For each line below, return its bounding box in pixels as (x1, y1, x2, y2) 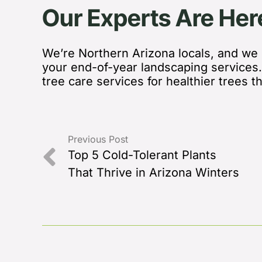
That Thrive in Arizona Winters (68, 165, 239, 180)
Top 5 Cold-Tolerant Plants (68, 147, 216, 162)
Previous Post (68, 133, 128, 145)
